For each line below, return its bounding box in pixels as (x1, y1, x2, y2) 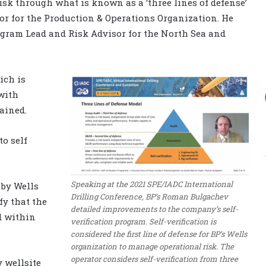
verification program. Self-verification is (71, 216, 216, 227)
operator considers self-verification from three (71, 253, 238, 264)
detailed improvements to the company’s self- (71, 203, 238, 214)
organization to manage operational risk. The (71, 240, 234, 252)
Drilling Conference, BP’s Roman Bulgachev (71, 191, 228, 202)
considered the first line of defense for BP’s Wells (71, 228, 247, 239)
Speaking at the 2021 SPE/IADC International (71, 178, 233, 189)
